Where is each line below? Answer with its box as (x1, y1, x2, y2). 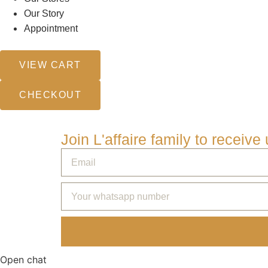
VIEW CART (19, 60, 81, 70)
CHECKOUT (19, 90, 81, 100)
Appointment (24, 23, 78, 33)
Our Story (24, 8, 64, 19)
